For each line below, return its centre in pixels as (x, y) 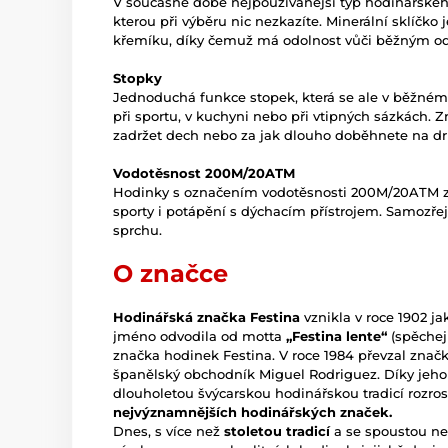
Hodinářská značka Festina (206, 317)
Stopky (137, 78)
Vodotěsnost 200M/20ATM (204, 173)
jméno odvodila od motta (199, 336)
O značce (170, 274)
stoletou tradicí (277, 431)
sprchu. (137, 230)
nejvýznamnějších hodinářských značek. (252, 412)
